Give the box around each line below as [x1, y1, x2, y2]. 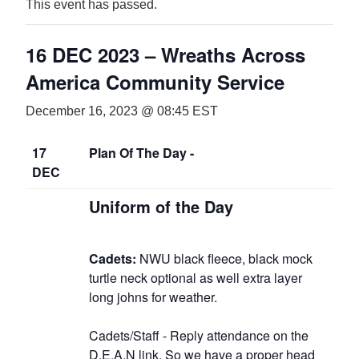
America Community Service [26, 67, 284, 95]
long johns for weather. [89, 287, 217, 306]
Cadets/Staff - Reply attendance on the [89, 325, 309, 345]
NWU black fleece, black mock [136, 248, 313, 268]
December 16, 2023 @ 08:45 [26, 103, 189, 118]
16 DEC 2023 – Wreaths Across [26, 40, 305, 68]
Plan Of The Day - [89, 143, 194, 162]
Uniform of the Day [89, 194, 233, 218]
